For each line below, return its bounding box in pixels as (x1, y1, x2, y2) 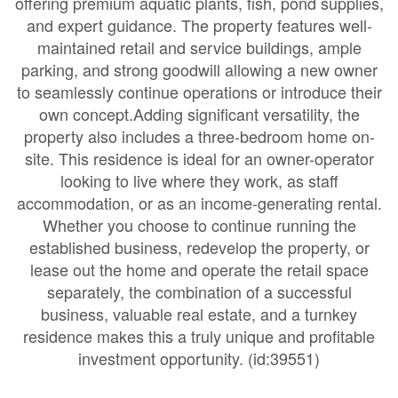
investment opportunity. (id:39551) (78, 346, 320, 370)
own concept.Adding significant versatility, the (38, 102, 360, 125)
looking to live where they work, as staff (60, 169, 338, 192)
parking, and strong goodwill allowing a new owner (20, 58, 378, 81)
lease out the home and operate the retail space (29, 258, 369, 281)
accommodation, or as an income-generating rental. (16, 191, 382, 214)
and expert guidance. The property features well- (26, 13, 372, 36)
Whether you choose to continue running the (42, 213, 356, 236)
